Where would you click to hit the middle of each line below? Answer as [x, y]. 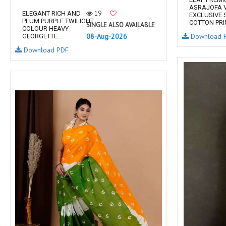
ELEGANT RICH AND [51, 13]
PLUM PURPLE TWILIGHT [58, 21]
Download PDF [45, 50]
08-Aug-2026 [107, 36]
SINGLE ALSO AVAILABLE [121, 25]
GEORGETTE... [42, 36]
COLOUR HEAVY [45, 29]
